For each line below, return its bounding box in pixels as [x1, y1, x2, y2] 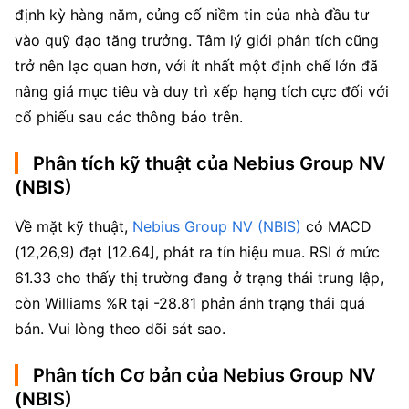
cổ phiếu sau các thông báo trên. [15, 108, 243, 126]
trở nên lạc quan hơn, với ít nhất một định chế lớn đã [15, 57, 378, 75]
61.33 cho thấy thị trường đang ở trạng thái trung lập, [15, 268, 383, 287]
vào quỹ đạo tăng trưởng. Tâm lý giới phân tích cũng [15, 31, 379, 49]
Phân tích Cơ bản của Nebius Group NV [33, 364, 375, 386]
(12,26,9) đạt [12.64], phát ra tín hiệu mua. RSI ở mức [15, 243, 380, 261]
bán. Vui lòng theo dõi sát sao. [15, 320, 225, 338]
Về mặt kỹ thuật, [15, 217, 132, 236]
